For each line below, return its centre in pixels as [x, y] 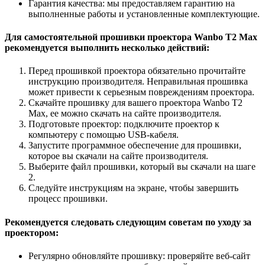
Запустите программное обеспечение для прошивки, [135, 146]
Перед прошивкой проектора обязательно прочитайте [137, 71]
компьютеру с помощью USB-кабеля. [104, 135]
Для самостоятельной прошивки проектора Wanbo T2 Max [131, 37]
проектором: [32, 232]
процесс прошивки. [68, 199]
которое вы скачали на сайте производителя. [118, 156]
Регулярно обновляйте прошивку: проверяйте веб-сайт [139, 256]
